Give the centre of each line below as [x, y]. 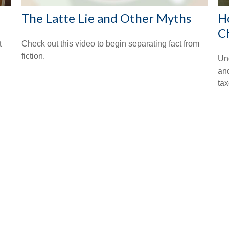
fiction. [33, 56]
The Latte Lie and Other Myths [107, 18]
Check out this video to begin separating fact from [111, 44]
